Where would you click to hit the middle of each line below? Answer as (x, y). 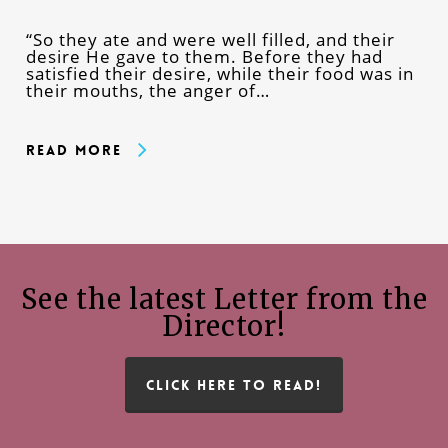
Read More (73, 149)
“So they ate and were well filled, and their (210, 39)
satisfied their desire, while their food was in (219, 73)
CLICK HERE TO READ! (234, 384)
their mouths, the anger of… (147, 90)
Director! (224, 325)
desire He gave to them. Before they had (204, 56)
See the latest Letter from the (224, 298)
